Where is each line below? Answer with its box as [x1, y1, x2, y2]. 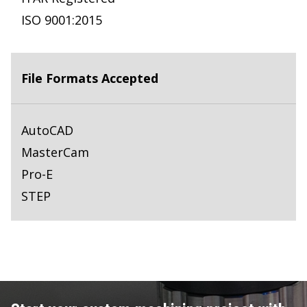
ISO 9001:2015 [21, 12, 102, 29]
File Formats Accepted [21, 70, 158, 87]
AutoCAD [21, 122, 73, 139]
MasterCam [21, 144, 89, 161]
